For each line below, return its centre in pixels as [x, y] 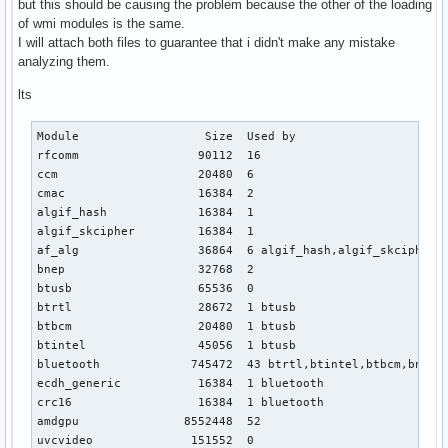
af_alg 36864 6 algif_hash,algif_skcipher [237, 249]
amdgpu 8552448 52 [149, 420]
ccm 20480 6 [146, 173]
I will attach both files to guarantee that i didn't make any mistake [206, 42]
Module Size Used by [167, 135]
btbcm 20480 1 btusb [167, 325]
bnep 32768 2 [146, 268]
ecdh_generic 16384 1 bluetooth [181, 382]
